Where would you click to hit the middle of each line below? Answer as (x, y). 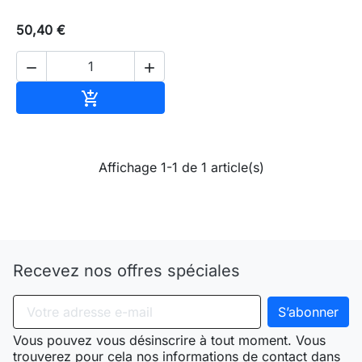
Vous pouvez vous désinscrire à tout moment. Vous (169, 340)
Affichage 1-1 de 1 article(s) (181, 167)
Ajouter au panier (152, 96)
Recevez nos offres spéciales (126, 270)
